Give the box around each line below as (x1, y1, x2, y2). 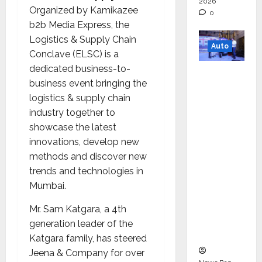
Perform (198, 198, 242, 212)
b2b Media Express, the (29, 19, 129, 30)
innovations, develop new (29, 136, 139, 147)
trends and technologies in (29, 165, 143, 177)
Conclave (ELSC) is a (29, 48, 119, 60)
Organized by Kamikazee (29, 4, 138, 16)
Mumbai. (29, 180, 66, 191)
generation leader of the (29, 218, 133, 229)
